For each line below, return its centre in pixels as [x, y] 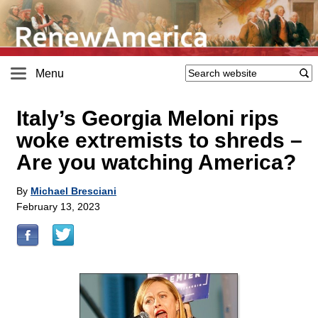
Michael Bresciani [73, 191]
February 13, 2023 [58, 207]
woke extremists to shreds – [159, 141]
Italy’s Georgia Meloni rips [148, 119]
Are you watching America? [156, 163]
